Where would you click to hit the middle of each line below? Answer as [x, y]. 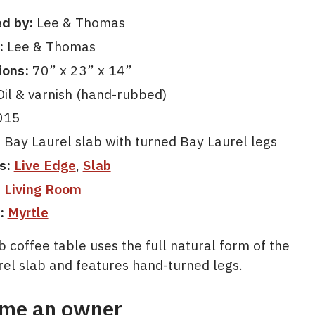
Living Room [43, 188]
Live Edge [45, 165]
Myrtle [28, 212]
